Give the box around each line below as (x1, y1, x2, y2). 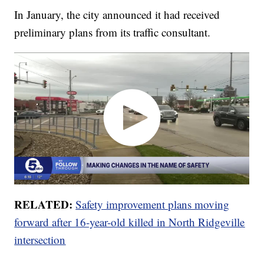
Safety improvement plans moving (75, 197, 230, 212)
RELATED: (14, 196, 76, 213)
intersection (14, 232, 66, 247)
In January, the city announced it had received (14, 6, 220, 22)
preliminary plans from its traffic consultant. (14, 24, 211, 39)
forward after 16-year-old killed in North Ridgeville (14, 214, 245, 230)
